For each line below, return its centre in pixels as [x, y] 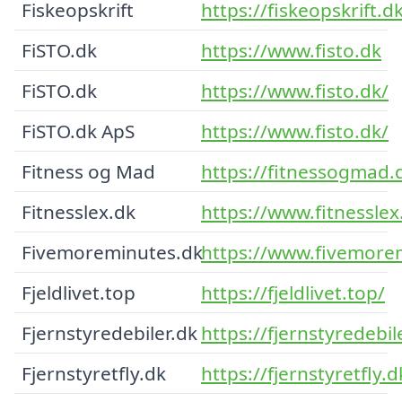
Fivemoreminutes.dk [112, 252]
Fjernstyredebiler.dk [109, 332]
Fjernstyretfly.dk [94, 373]
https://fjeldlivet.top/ [293, 292]
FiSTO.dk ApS [78, 131]
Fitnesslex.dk [79, 211]
